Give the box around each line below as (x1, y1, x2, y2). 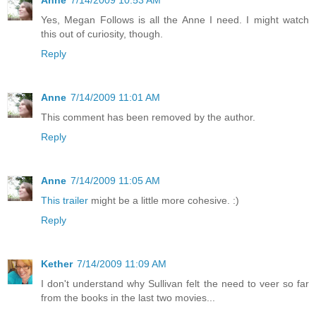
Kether (41, 257, 73, 269)
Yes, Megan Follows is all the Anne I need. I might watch (41, 14, 309, 26)
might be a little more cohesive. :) (88, 194, 239, 206)
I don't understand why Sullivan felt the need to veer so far (41, 277, 309, 289)
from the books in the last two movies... (41, 291, 215, 303)
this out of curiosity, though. (41, 28, 163, 40)
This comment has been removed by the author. (41, 111, 255, 123)
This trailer (41, 194, 88, 206)
